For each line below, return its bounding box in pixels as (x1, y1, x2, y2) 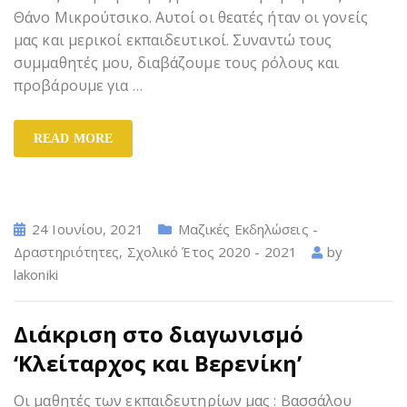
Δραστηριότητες (14, 242, 120, 261)
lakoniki (14, 264, 58, 283)
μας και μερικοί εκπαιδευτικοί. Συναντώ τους (14, 29, 333, 50)
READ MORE (34, 131, 113, 145)
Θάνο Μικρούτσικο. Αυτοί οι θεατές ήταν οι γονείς (14, 6, 368, 27)
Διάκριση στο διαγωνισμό (14, 318, 303, 349)
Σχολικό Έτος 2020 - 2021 (126, 242, 298, 261)
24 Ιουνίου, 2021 (32, 219, 144, 238)
